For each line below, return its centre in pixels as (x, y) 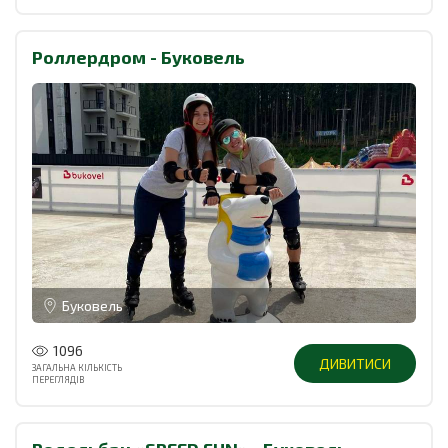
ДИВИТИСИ (355, 364)
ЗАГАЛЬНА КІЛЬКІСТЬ (77, 367)
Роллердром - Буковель (138, 56)
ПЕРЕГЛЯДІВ (58, 379)
